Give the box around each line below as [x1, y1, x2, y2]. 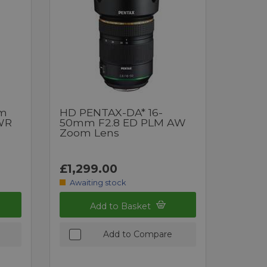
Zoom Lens [60, 126, 120, 139]
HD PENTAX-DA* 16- [60, 105, 163, 119]
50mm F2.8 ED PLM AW [60, 116, 187, 129]
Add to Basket [90, 200, 154, 212]
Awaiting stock [69, 178, 126, 187]
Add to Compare [103, 228, 172, 240]
